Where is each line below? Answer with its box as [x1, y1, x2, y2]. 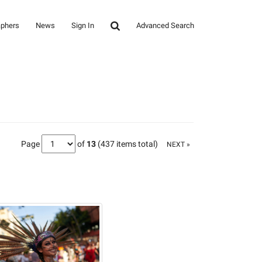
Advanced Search [136, 21, 194, 30]
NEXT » [167, 140, 190, 149]
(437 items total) [98, 139, 158, 149]
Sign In [71, 21, 94, 30]
